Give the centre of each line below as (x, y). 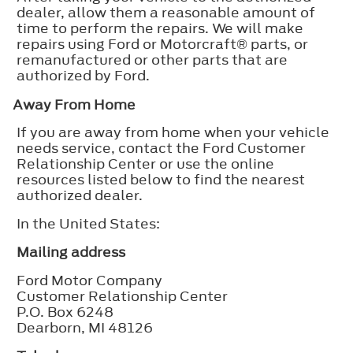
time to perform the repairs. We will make (160, 28)
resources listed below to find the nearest (161, 179)
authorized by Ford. (83, 75)
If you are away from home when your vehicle (173, 132)
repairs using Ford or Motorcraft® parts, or (162, 44)
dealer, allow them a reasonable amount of (166, 12)
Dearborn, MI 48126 (85, 327)
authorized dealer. (80, 195)
